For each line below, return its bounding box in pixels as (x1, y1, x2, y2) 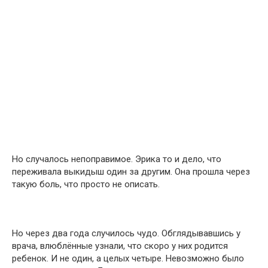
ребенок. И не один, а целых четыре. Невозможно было (12, 253, 244, 264)
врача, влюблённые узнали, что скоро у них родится (12, 240, 228, 251)
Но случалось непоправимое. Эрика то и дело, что (12, 154, 221, 165)
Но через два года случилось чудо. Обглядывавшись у (12, 228, 240, 239)
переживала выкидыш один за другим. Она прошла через (12, 166, 250, 177)
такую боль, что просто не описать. (12, 179, 160, 190)
